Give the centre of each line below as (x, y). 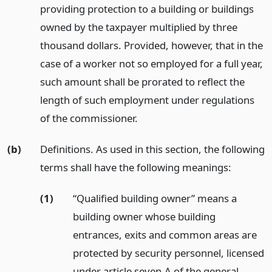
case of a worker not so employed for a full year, (151, 63)
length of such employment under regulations (147, 100)
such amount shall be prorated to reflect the (142, 82)
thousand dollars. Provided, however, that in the (151, 45)
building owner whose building (144, 216)
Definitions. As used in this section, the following (152, 149)
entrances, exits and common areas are (165, 234)
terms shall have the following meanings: (135, 167)
